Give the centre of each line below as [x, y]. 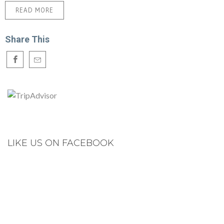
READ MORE [34, 10]
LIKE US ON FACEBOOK [61, 143]
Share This [27, 39]
